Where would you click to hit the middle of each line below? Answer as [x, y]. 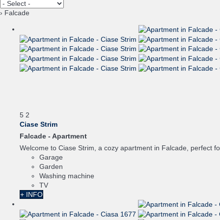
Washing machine [67, 176]
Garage [51, 157]
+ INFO [31, 194]
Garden [51, 166]
